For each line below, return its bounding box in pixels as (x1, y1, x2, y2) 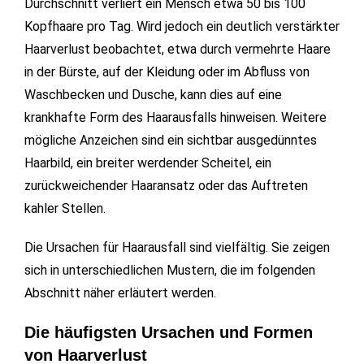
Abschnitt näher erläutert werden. (24, 285, 216, 301)
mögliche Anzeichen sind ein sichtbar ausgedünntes (24, 132, 317, 149)
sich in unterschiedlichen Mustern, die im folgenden (24, 262, 315, 279)
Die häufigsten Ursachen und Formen (24, 323, 313, 342)
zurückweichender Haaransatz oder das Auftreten (24, 178, 308, 194)
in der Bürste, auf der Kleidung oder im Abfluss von (24, 64, 310, 80)
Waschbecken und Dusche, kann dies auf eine (24, 87, 282, 103)
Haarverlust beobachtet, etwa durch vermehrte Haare (24, 41, 331, 58)
